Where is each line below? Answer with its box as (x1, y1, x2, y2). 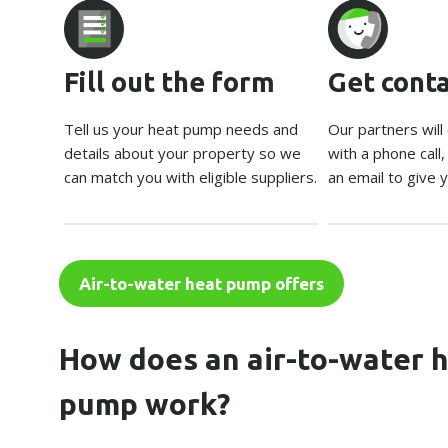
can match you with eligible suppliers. (64, 167, 318, 187)
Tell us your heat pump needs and (64, 119, 299, 139)
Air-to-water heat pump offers (79, 274, 325, 293)
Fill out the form (64, 67, 276, 97)
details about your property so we (64, 143, 302, 163)
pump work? (59, 387, 231, 421)
